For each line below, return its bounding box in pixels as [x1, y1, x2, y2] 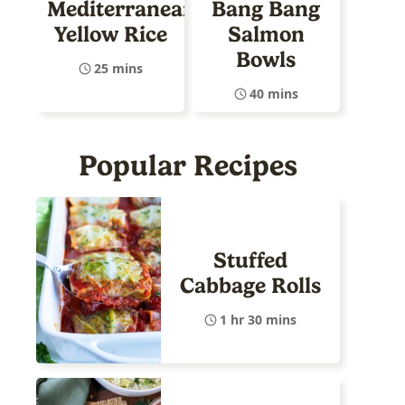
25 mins [93, 60, 143, 78]
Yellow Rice [53, 22, 167, 48]
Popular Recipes [79, 148, 297, 184]
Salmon [227, 22, 305, 48]
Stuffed [213, 247, 287, 273]
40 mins [249, 85, 298, 103]
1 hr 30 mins [220, 310, 297, 328]
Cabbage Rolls [180, 272, 321, 298]
